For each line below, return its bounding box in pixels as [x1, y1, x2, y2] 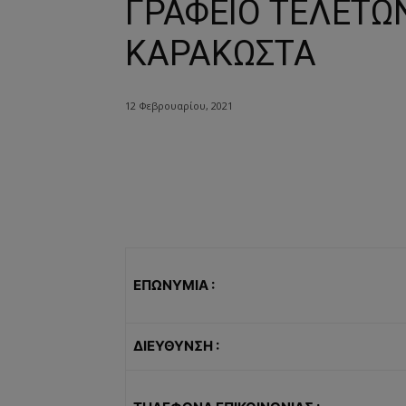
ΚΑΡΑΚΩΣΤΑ [125, 33, 316, 73]
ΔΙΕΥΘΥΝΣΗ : [133, 336, 219, 354]
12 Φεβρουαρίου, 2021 [125, 98, 233, 112]
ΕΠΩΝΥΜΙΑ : [133, 275, 217, 294]
